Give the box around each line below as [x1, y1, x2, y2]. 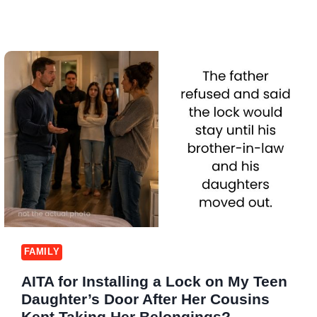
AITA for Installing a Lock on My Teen [21, 273, 287, 290]
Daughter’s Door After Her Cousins [21, 291, 270, 308]
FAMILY [23, 247, 60, 258]
